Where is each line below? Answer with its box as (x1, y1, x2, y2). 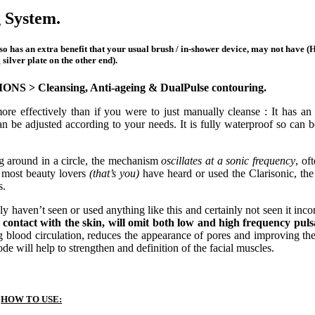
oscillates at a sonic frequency (157, 155, 296, 167)
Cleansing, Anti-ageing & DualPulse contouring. (38, 82, 267, 94)
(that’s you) (89, 167, 139, 180)
